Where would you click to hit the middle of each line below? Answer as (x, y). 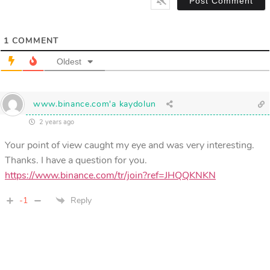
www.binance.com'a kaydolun (95, 104)
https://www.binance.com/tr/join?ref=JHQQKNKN (110, 175)
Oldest (69, 61)
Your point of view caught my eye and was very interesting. (130, 145)
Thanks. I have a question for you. (76, 160)
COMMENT (34, 40)
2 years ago (56, 122)
